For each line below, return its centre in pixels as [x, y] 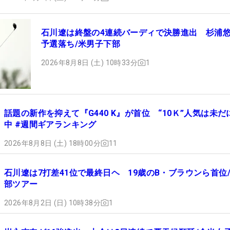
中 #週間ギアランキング [50, 124]
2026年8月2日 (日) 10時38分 [52, 203]
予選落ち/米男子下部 [81, 44]
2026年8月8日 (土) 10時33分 [89, 62]
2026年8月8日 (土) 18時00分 [52, 143]
